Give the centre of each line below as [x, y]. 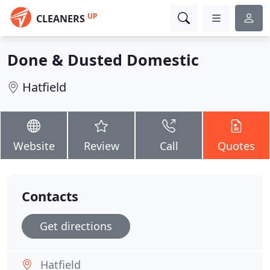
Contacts [50, 196]
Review [101, 146]
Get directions [76, 226]
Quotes [236, 146]
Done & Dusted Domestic [103, 60]
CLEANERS [61, 19]
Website [34, 146]
